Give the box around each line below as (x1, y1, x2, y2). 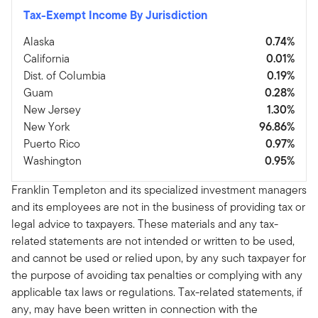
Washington (23, 153, 82, 170)
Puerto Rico (23, 136, 80, 153)
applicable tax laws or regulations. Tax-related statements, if (11, 284, 302, 301)
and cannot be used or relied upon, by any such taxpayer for (11, 250, 306, 267)
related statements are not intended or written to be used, (11, 233, 295, 250)
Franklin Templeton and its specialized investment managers (11, 182, 307, 199)
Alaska (23, 33, 55, 50)
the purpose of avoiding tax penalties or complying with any (11, 267, 302, 284)
